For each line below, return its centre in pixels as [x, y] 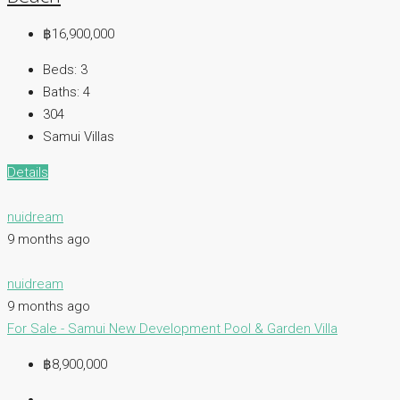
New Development [167, 328]
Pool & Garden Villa [281, 328]
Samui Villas [79, 136]
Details [28, 172]
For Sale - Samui [58, 328]
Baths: [61, 92]
